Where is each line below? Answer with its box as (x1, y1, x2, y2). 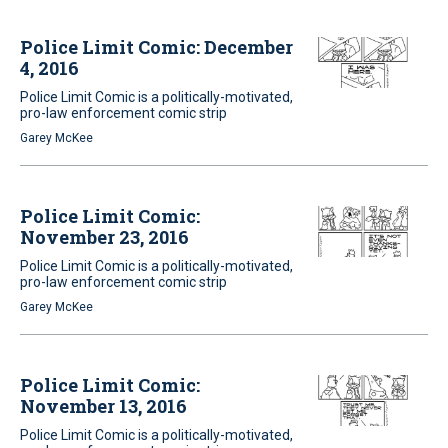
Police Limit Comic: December (20, 35, 293, 59)
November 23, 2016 (20, 225, 189, 249)
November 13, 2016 (20, 394, 187, 418)
